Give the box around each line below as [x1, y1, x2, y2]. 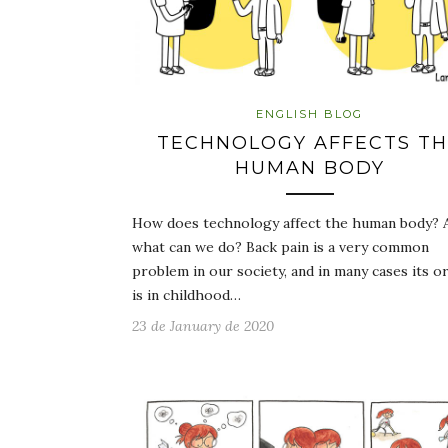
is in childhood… [132, 286, 241, 304]
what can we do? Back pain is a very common [132, 238, 429, 256]
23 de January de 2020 [132, 317, 274, 335]
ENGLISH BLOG [256, 107, 363, 121]
